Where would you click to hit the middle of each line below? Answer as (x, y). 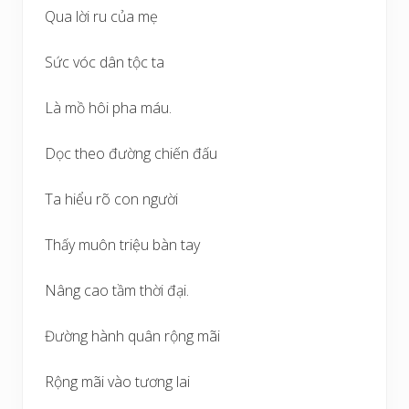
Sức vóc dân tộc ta (105, 62)
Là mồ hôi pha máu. (108, 107)
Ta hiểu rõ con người (111, 199)
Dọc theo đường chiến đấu (131, 153)
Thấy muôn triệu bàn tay (122, 244)
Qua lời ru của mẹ (101, 16)
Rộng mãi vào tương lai (117, 381)
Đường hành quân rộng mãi (132, 336)
